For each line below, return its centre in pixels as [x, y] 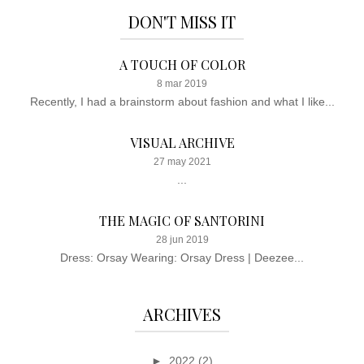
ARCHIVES [182, 314]
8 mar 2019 [182, 83]
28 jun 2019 [182, 239]
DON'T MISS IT [182, 21]
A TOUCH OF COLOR [182, 64]
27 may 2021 [182, 161]
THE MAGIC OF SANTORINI [182, 220]
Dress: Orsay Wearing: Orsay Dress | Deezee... [182, 257]
